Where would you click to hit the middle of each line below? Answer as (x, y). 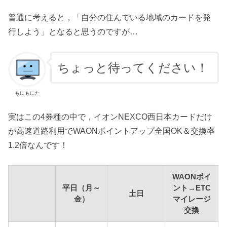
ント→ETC (192, 188)
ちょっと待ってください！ (133, 67)
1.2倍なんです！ (38, 145)
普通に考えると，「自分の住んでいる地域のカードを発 (110, 17)
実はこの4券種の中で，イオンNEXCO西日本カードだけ (110, 116)
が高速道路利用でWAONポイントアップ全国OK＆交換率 (112, 130)
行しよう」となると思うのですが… (73, 31)
